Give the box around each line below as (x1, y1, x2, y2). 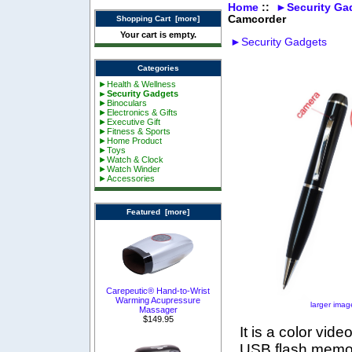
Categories (137, 63, 179, 72)
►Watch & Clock (98, 155, 164, 165)
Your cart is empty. (119, 30, 196, 40)
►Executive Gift (98, 117, 161, 127)
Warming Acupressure (115, 295, 200, 305)
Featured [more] (126, 207, 189, 216)
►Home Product (98, 136, 163, 146)
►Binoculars (98, 98, 148, 108)
